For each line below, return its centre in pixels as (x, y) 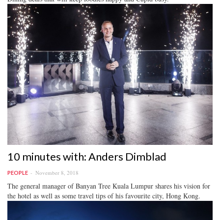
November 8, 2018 (57, 173)
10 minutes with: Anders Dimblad (87, 157)
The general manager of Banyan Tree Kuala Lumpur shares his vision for (109, 186)
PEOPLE (18, 173)
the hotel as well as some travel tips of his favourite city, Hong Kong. (104, 196)
